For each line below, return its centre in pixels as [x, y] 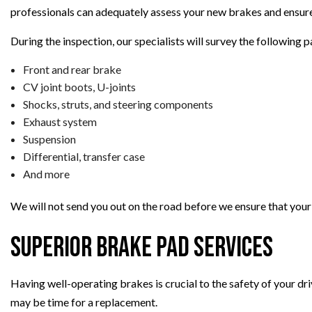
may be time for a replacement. [84, 302]
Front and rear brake [72, 69]
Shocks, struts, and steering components [118, 104]
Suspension [49, 139]
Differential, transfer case [84, 156]
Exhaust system [60, 121]
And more [46, 173]
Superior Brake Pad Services [142, 248]
